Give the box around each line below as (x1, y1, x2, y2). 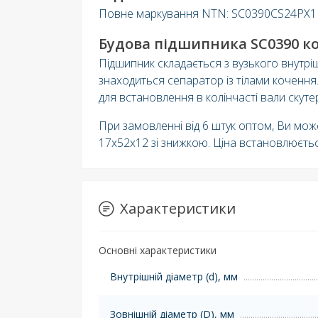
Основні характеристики (99, 243, 216, 257)
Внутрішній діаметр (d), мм (110, 269, 238, 283)
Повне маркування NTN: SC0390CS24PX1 (99, 5, 317, 21)
